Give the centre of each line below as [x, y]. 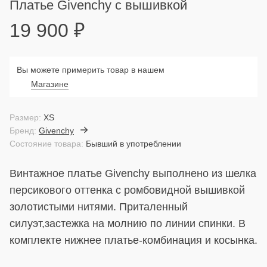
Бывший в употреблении [133, 144]
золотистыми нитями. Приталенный [99, 207]
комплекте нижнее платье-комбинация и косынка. [133, 240]
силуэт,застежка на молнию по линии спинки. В [128, 223]
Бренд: [23, 131]
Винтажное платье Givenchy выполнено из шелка [133, 173]
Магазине [50, 84]
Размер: [25, 117]
